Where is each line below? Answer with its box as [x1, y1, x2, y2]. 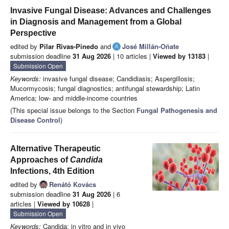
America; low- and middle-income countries [10, 93, 138, 103]
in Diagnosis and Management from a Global [10, 17, 181, 27]
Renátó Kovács [49, 179, 96, 190]
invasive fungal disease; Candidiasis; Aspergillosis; [41, 74, 195, 84]
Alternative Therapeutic [10, 144, 101, 153]
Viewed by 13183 [153, 51, 205, 61]
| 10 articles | [111, 51, 153, 61]
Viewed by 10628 [37, 199, 90, 209]
